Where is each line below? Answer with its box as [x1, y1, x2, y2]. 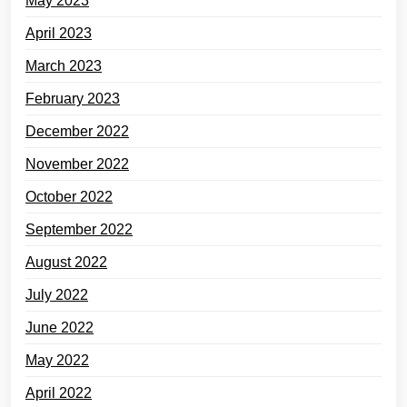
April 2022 [25, 385, 92, 401]
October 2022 [25, 189, 113, 204]
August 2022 [25, 254, 107, 270]
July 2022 [25, 287, 88, 303]
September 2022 [25, 222, 133, 237]
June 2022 [25, 320, 94, 335]
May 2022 [25, 352, 89, 368]
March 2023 [25, 58, 102, 74]
